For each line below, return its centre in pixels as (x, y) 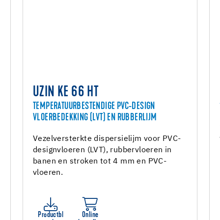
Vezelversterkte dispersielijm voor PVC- (107, 139)
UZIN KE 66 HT (66, 93)
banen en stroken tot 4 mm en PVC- (100, 162)
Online (90, 215)
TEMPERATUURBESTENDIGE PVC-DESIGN (94, 107)
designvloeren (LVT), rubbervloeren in (102, 150)
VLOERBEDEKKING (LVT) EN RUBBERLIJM (95, 118)
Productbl (51, 215)
